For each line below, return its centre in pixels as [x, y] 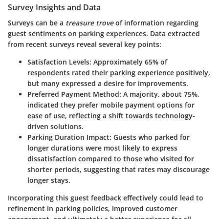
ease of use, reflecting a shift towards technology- [111, 115]
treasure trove [89, 22]
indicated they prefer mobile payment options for [111, 105]
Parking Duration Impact [68, 137]
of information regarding [156, 22]
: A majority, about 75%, [159, 94]
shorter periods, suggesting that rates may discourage [119, 169]
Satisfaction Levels [58, 62]
